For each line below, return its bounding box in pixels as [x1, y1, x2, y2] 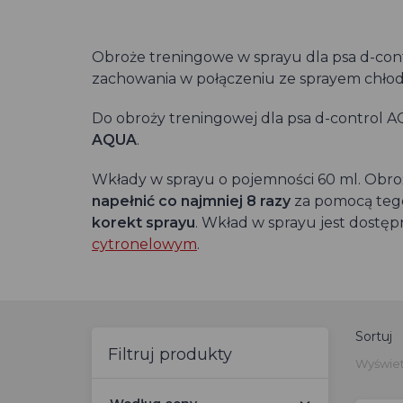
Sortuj [354, 328, 392, 345]
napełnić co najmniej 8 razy [92, 193, 291, 210]
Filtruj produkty [108, 345, 232, 364]
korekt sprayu [92, 214, 195, 231]
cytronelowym [92, 236, 197, 253]
